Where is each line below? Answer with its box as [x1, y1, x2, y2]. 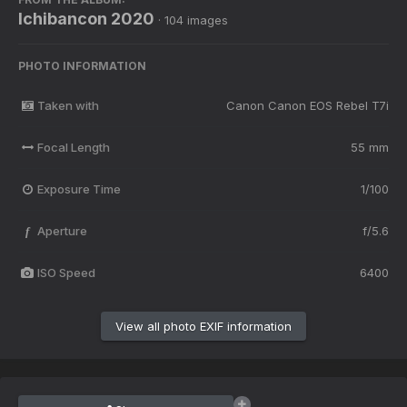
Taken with [36, 97, 99, 113]
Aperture [36, 223, 87, 238]
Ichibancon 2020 [18, 8, 154, 28]
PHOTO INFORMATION [18, 58, 146, 73]
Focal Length [36, 139, 110, 154]
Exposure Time [36, 181, 121, 196]
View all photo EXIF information [115, 318, 292, 333]
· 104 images [158, 12, 228, 27]
